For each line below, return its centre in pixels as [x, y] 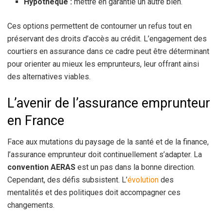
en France [36, 120]
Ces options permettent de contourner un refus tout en [100, 26]
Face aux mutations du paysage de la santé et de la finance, [108, 142]
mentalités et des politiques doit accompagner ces [94, 193]
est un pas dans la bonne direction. [135, 167]
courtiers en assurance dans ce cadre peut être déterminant [108, 52]
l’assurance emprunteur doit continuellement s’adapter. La [105, 155]
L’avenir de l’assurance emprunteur [109, 103]
